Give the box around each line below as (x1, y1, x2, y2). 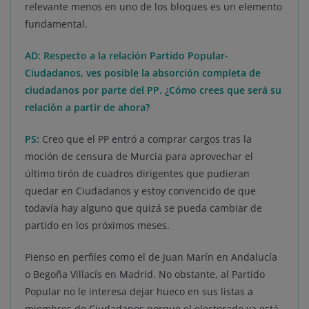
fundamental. (25, 17, 88, 31)
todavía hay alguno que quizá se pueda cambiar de (25, 201, 262, 215)
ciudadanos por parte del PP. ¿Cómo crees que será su (25, 83, 281, 97)
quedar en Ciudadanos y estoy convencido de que (25, 184, 256, 198)
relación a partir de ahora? (25, 101, 150, 114)
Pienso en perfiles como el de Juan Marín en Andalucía (25, 250, 277, 264)
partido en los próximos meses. (25, 219, 170, 232)
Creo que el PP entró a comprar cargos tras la (39, 132, 252, 146)
